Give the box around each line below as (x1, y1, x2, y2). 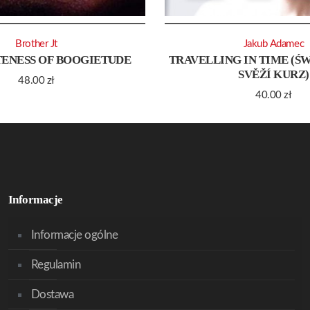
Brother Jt (15, 39, 57, 50)
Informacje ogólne (30, 229, 118, 241)
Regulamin (30, 259, 81, 271)
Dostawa (30, 289, 74, 300)
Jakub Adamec (243, 39, 304, 50)
